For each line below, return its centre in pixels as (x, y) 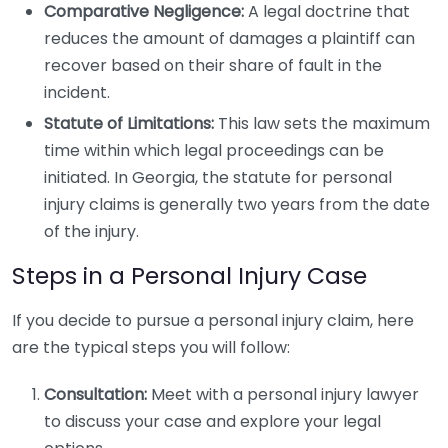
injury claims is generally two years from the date (237, 204)
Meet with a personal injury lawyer (283, 394)
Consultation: (95, 394)
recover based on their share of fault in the (213, 65)
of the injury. (91, 231)
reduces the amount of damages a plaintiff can (229, 38)
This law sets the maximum (322, 123)
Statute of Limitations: (129, 123)
